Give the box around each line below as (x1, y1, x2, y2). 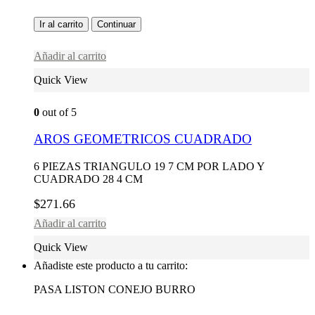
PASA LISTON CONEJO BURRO (34, 283, 195, 296)
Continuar (97, 18, 136, 30)
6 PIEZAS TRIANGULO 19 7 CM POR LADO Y (34, 160, 264, 173)
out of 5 (39, 105, 77, 118)
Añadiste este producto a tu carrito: (34, 259, 188, 272)
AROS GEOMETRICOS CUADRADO (34, 131, 252, 147)
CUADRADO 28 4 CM (34, 173, 143, 186)
